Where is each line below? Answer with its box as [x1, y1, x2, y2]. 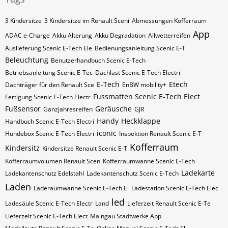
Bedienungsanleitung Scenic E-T [95, 44, 185, 52]
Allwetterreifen [148, 31, 190, 40]
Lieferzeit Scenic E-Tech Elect [5, 212, 88, 220]
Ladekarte [181, 168, 215, 178]
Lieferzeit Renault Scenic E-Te [127, 199, 211, 208]
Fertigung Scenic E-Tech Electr [5, 93, 91, 101]
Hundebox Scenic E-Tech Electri [5, 129, 94, 138]
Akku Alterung [52, 31, 92, 40]
